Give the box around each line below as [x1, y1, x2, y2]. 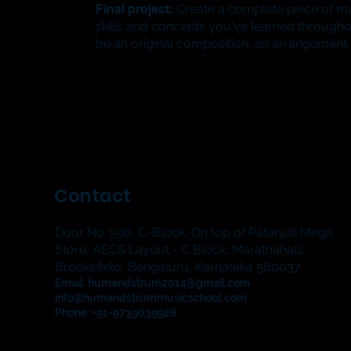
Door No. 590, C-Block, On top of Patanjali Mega [55, 224, 334, 240]
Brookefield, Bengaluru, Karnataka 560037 [55, 259, 302, 274]
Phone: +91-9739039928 [55, 306, 177, 319]
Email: [55, 276, 89, 289]
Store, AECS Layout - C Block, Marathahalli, [55, 241, 306, 257]
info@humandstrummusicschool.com [55, 291, 248, 304]
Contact [54, 183, 132, 208]
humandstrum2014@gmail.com [88, 276, 251, 289]
